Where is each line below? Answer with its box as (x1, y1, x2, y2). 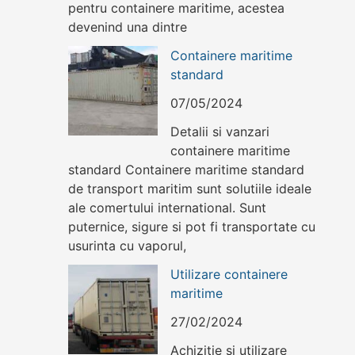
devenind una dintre (68, 19, 187, 36)
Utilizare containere (170, 266, 288, 283)
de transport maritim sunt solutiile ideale (68, 181, 311, 197)
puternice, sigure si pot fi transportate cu (68, 219, 315, 235)
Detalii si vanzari (170, 124, 269, 140)
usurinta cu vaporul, (68, 238, 186, 254)
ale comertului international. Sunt (68, 200, 266, 216)
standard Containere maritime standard (68, 162, 304, 178)
